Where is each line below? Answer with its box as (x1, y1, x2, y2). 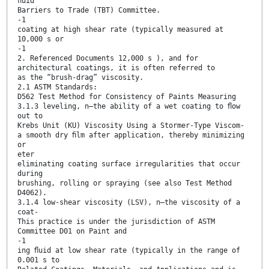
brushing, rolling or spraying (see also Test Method (17, 178, 232, 187)
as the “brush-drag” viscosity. (17, 73, 144, 82)
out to (17, 111, 43, 120)
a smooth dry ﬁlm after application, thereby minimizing (17, 130, 244, 139)
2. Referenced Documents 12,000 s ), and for (17, 53, 198, 62)
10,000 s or (17, 34, 64, 43)
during (17, 169, 43, 178)
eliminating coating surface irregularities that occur (17, 159, 240, 168)
